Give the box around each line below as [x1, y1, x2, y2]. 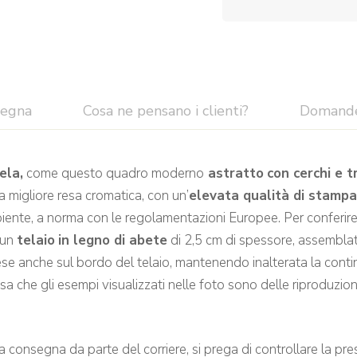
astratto [204, 163, 264, 182]
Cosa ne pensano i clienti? [83, 100, 249, 120]
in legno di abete [58, 230, 167, 249]
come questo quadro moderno [23, 163, 204, 182]
